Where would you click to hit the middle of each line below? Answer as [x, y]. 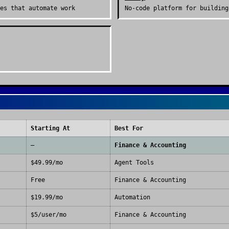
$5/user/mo [49, 215]
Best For [129, 128]
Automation [132, 197]
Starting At [50, 128]
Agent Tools [134, 163]
